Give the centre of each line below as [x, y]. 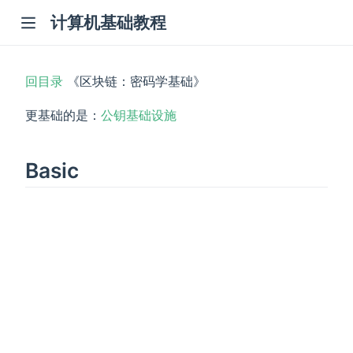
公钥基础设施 [139, 115]
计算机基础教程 [108, 23]
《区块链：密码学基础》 [134, 81]
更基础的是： [63, 115]
